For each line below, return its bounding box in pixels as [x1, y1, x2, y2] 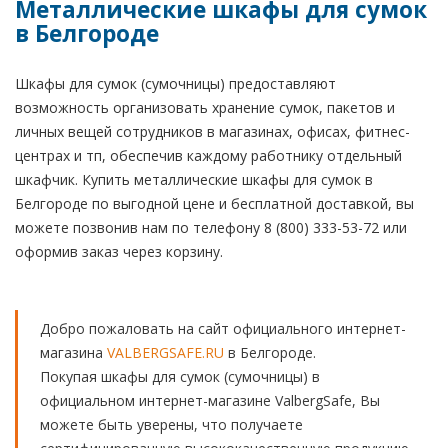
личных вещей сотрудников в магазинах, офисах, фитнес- [15, 122, 410, 141]
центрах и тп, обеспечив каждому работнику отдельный [15, 146, 402, 165]
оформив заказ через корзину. [15, 242, 223, 261]
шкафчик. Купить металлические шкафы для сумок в [15, 170, 373, 189]
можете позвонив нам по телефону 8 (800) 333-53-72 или [15, 218, 407, 237]
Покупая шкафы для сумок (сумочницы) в [40, 367, 320, 386]
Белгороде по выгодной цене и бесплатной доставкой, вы [15, 194, 414, 213]
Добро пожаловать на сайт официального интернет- [40, 319, 406, 338]
